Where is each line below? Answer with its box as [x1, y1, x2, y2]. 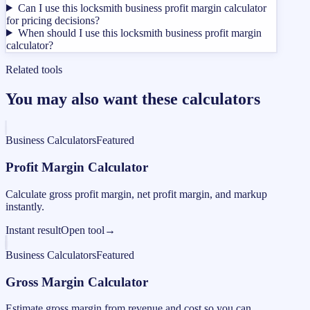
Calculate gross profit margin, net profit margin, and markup [6, 188, 267, 200]
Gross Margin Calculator [6, 274, 148, 289]
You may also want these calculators [6, 89, 260, 108]
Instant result [6, 224, 61, 236]
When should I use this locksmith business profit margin [17, 26, 262, 39]
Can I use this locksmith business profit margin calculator [17, 1, 266, 14]
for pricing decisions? [6, 14, 100, 26]
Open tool [61, 224, 104, 236]
